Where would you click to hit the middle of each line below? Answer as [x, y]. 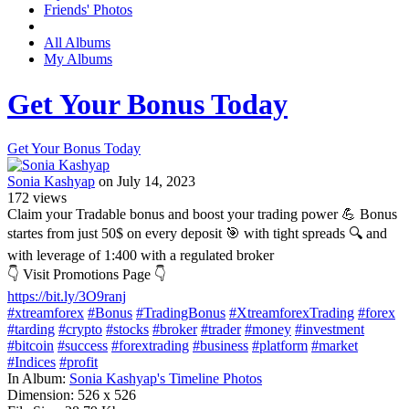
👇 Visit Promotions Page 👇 [87, 275]
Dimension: [41, 395]
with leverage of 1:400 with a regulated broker [141, 256]
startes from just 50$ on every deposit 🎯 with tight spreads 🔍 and [197, 234]
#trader [221, 330]
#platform [280, 346]
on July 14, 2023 [145, 182]
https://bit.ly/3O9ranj [67, 297]
